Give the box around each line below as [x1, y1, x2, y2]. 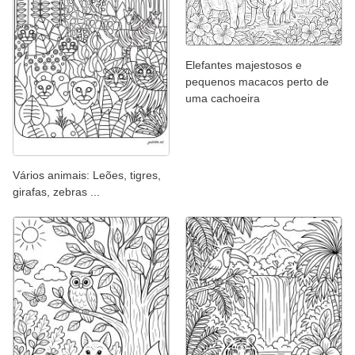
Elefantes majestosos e [185, 59, 302, 72]
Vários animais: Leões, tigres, [13, 169, 161, 182]
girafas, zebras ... [13, 185, 100, 199]
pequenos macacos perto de [185, 75, 329, 89]
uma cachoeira [185, 92, 260, 105]
